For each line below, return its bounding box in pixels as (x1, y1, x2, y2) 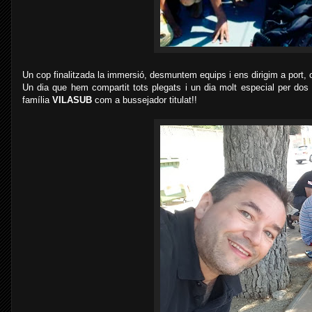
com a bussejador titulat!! (92, 95, 197, 105)
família (22, 95, 52, 105)
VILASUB (52, 95, 92, 105)
